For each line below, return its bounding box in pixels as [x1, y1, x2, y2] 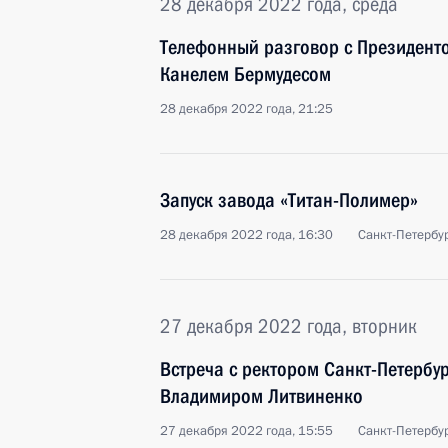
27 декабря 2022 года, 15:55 [160, 422, 333, 440]
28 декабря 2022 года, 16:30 [160, 226, 333, 244]
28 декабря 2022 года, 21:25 [160, 100, 333, 118]
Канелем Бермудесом [160, 62, 331, 86]
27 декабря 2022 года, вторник [160, 314, 417, 338]
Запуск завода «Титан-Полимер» [160, 188, 418, 212]
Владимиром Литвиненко [160, 384, 363, 408]
